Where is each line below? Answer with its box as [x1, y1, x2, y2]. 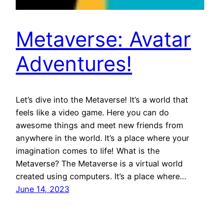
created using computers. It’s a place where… [16, 171, 186, 181]
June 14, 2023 [16, 184, 69, 194]
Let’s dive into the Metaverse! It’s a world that [16, 94, 188, 105]
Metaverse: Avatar [16, 26, 191, 52]
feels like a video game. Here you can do [16, 107, 169, 117]
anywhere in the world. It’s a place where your [16, 133, 189, 143]
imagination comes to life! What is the [16, 145, 160, 156]
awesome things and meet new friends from [16, 120, 183, 130]
